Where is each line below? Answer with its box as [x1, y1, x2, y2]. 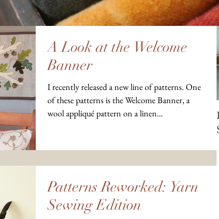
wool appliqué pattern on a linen [47, 108, 157, 119]
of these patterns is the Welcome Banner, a [47, 94, 190, 106]
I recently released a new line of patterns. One [47, 81, 201, 92]
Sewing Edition [47, 196, 141, 214]
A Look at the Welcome [47, 38, 187, 56]
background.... [47, 121, 95, 132]
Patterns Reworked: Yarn [47, 177, 198, 196]
